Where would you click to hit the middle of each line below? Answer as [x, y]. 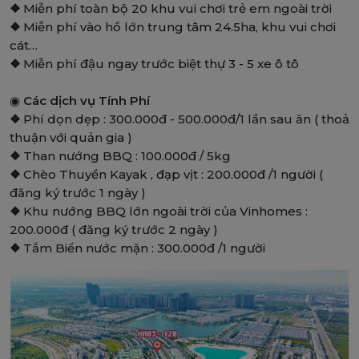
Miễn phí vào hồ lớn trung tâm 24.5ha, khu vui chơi [178, 27]
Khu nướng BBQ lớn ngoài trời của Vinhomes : [165, 212]
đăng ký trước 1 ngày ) [78, 193]
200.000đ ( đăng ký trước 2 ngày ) [114, 230]
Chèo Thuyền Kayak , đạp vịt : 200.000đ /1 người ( [173, 175]
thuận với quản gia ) [71, 138]
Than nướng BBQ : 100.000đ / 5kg [127, 156]
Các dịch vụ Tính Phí [87, 101]
